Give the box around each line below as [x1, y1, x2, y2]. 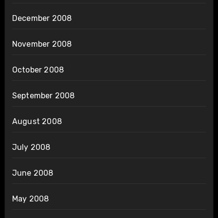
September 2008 [12, 91, 75, 101]
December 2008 [12, 14, 72, 23]
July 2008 [12, 143, 51, 152]
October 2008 [12, 65, 64, 75]
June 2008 [12, 168, 54, 178]
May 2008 [12, 194, 49, 204]
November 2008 [12, 39, 72, 49]
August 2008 [12, 117, 62, 127]
